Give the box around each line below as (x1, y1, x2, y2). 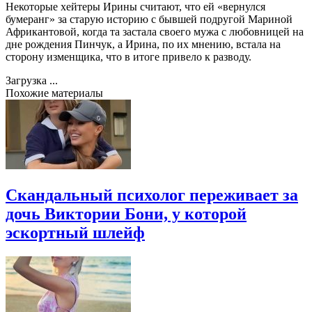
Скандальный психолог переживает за (6, 185, 298, 204)
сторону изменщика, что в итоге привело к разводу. (6, 50, 251, 63)
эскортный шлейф (6, 223, 145, 242)
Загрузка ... (6, 74, 58, 86)
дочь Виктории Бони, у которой (6, 204, 247, 223)
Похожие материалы (6, 86, 103, 99)
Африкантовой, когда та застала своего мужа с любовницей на (6, 25, 304, 38)
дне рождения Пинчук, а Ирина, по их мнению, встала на (6, 38, 281, 50)
